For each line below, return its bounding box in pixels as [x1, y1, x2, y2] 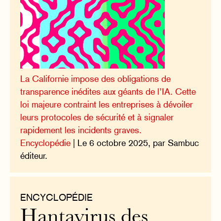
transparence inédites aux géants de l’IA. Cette [20, 86, 196, 97]
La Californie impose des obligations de [20, 73, 171, 84]
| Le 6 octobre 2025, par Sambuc [71, 137, 199, 148]
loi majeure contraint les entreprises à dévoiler [20, 99, 193, 110]
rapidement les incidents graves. [20, 124, 142, 135]
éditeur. [20, 150, 48, 161]
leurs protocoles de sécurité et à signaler [20, 111, 174, 122]
